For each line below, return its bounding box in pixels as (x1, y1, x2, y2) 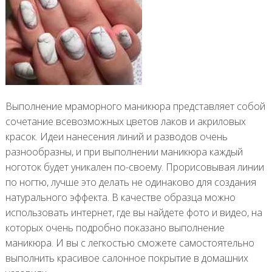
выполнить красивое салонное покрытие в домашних (5, 251, 248, 265)
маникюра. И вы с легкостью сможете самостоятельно (5, 236, 254, 250)
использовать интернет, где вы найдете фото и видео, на (5, 205, 262, 219)
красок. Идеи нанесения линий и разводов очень (5, 129, 228, 143)
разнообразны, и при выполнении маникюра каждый (5, 144, 243, 158)
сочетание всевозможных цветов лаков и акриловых (5, 114, 246, 128)
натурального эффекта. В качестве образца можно (5, 190, 236, 204)
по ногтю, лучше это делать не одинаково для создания (5, 175, 256, 189)
